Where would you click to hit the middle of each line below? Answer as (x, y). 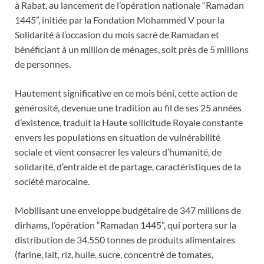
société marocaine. (52, 181)
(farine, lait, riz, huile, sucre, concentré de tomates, (114, 255)
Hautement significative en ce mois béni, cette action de (126, 93)
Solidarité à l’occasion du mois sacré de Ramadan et (117, 35)
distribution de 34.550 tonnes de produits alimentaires (125, 240)
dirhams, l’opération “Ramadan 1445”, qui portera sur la (126, 225)
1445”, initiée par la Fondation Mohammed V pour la (120, 20)
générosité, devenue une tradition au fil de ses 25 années (128, 108)
